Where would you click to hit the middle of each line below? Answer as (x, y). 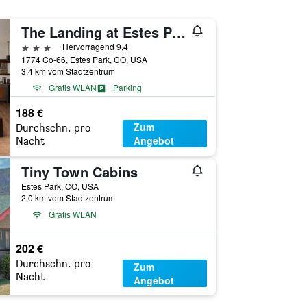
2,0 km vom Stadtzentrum (68, 198)
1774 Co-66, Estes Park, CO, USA (84, 59)
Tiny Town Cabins (79, 172)
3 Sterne (40, 46)
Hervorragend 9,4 (95, 46)
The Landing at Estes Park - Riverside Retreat (179, 32)
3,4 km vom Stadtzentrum (68, 71)
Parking (127, 87)
